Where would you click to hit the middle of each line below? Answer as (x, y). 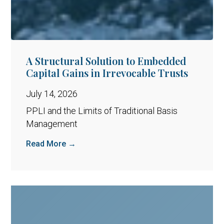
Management (52, 123)
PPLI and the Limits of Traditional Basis (102, 110)
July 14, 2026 (52, 93)
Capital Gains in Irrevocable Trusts (107, 72)
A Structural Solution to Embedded (106, 60)
